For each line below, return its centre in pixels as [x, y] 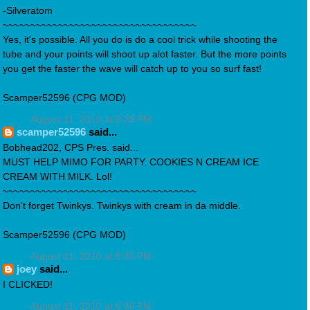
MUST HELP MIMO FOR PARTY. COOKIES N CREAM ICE [131, 162]
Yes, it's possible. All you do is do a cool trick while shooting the [140, 39]
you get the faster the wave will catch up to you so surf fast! [132, 69]
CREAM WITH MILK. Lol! [57, 176]
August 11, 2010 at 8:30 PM [91, 256]
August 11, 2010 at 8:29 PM [91, 119]
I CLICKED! [28, 284]
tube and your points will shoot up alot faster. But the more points [145, 54]
